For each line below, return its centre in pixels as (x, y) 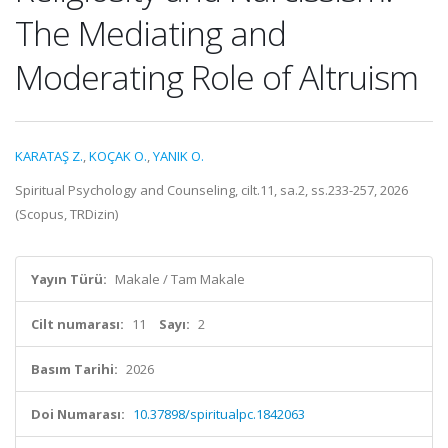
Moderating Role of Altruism (216, 77)
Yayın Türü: (69, 279)
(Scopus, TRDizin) (66, 214)
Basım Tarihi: (74, 369)
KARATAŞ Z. (49, 156)
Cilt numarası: (77, 324)
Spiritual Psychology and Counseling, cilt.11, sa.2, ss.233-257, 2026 (211, 190)
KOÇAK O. (118, 156)
